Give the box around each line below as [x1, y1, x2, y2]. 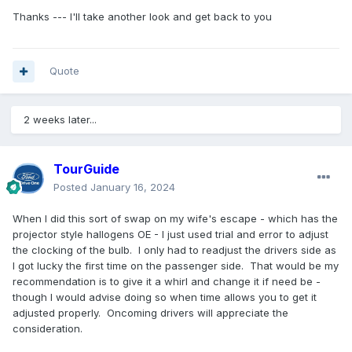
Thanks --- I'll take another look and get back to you [13, 10, 272, 24]
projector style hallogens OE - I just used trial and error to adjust [13, 228, 328, 241]
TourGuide [53, 161, 119, 178]
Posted [53, 181, 90, 194]
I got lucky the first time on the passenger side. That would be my [13, 259, 339, 273]
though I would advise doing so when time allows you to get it [13, 291, 317, 304]
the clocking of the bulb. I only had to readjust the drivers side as [13, 244, 336, 257]
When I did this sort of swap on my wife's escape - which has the [13, 212, 338, 225]
